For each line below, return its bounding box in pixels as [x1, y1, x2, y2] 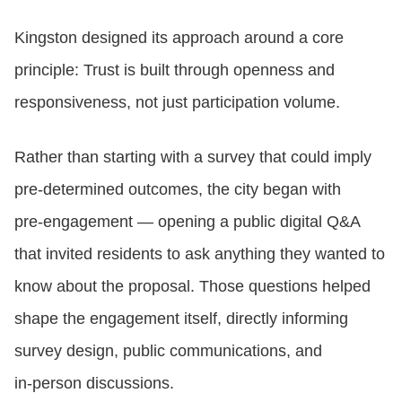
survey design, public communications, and [14, 341, 322, 360]
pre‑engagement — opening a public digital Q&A [14, 212, 360, 231]
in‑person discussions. [14, 373, 174, 392]
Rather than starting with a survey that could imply [14, 147, 371, 166]
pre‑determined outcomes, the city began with [14, 179, 341, 198]
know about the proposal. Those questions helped [14, 276, 371, 295]
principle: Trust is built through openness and [14, 60, 335, 79]
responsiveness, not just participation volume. [14, 92, 340, 111]
